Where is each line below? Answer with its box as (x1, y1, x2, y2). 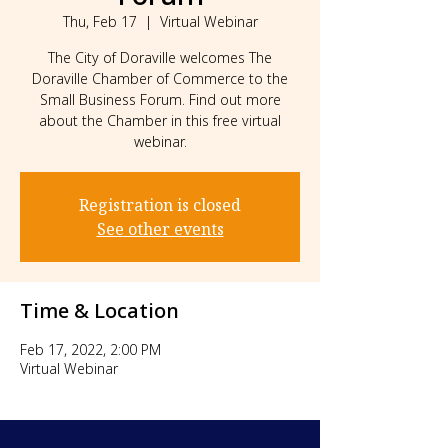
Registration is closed (79, 194, 241, 216)
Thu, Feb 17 (62, 12, 137, 31)
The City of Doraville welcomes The (48, 48, 272, 67)
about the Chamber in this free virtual (39, 111, 281, 130)
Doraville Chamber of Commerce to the (32, 69, 288, 88)
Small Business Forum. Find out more (39, 90, 281, 109)
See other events (96, 218, 224, 240)
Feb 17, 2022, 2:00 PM (20, 340, 161, 359)
